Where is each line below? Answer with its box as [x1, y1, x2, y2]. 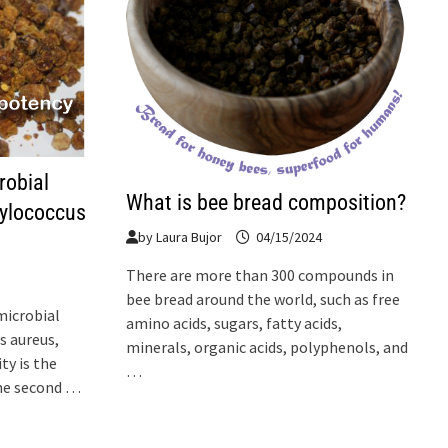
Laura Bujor [156, 227, 223, 246]
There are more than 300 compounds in [126, 264, 395, 285]
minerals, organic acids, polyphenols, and [126, 336, 409, 357]
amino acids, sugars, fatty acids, [126, 312, 343, 333]
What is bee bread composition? [126, 189, 407, 215]
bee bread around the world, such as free [126, 288, 401, 309]
